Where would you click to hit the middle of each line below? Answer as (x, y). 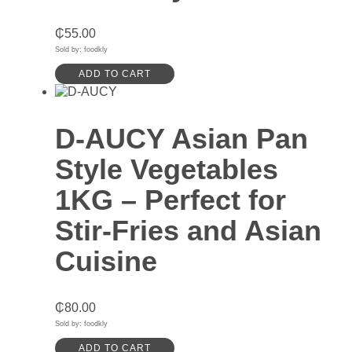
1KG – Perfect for (170, 200)
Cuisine (106, 262)
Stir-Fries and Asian (188, 231)
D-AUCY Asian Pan (181, 139)
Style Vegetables (167, 170)
